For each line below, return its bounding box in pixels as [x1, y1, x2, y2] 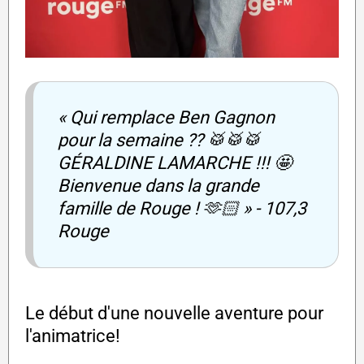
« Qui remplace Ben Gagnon [58, 106, 275, 128]
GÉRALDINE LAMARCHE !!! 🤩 [58, 152, 292, 173]
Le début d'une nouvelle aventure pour [25, 302, 323, 323]
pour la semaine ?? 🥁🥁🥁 [58, 129, 261, 150]
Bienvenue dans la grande [58, 175, 259, 196]
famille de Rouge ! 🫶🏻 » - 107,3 [58, 197, 306, 219]
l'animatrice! [25, 325, 120, 346]
